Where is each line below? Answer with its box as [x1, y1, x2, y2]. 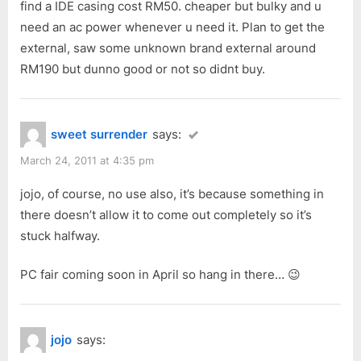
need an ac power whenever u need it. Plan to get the [20, 19, 325, 35]
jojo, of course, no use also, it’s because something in [20, 185, 324, 201]
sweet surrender [51, 127, 147, 143]
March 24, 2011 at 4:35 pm [20, 155, 154, 168]
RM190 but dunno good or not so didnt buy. [20, 61, 265, 77]
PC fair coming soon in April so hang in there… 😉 [20, 267, 301, 283]
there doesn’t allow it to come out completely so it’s [20, 206, 312, 222]
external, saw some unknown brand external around [20, 40, 316, 56]
